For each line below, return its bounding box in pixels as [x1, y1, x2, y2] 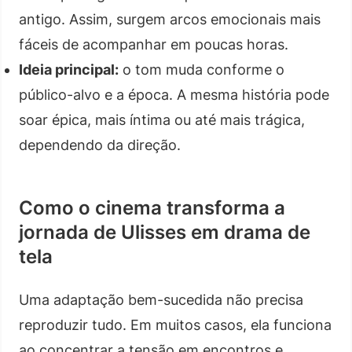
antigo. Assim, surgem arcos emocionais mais [19, 10, 321, 27]
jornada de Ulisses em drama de [19, 220, 310, 244]
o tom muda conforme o [119, 60, 284, 78]
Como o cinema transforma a [19, 196, 285, 219]
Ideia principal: [19, 60, 119, 78]
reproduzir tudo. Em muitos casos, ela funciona [19, 316, 332, 333]
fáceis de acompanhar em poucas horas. [19, 35, 288, 53]
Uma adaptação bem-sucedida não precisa [19, 291, 303, 308]
